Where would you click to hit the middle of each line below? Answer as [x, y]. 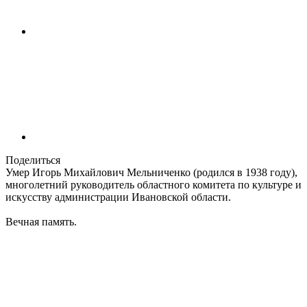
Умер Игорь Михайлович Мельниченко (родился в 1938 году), [151, 173]
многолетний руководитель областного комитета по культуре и [153, 185]
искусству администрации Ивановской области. [118, 197]
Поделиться [33, 160]
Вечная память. [41, 222]
